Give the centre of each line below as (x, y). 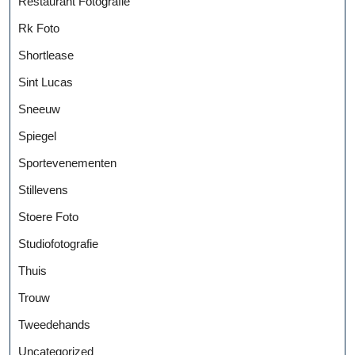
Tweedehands (54, 324)
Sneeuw (39, 109)
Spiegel (37, 136)
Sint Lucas (46, 82)
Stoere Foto (48, 216)
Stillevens (43, 189)
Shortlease (46, 55)
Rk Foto (39, 28)
